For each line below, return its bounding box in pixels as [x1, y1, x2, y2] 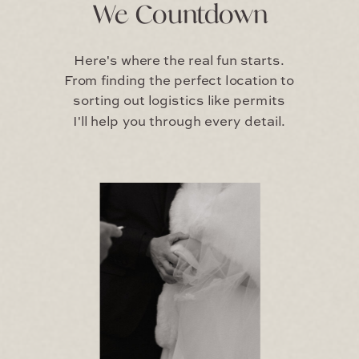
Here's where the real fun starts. [74, 54, 284, 68]
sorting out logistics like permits [73, 95, 285, 109]
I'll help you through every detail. [73, 115, 285, 129]
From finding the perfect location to [63, 75, 294, 89]
